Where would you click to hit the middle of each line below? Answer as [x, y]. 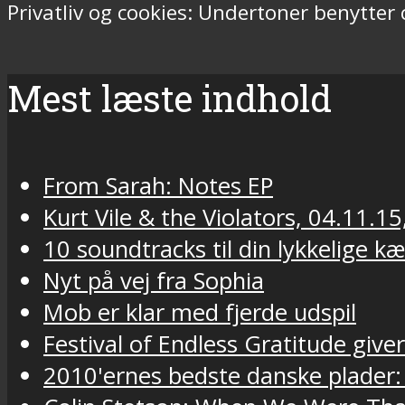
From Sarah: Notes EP [158, 186]
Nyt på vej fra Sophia [154, 281]
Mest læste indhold [170, 99]
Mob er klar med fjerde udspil [200, 313]
